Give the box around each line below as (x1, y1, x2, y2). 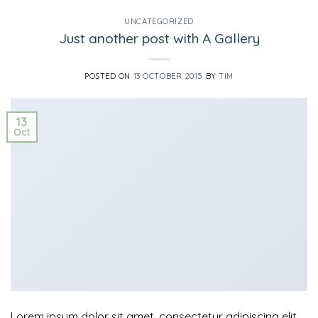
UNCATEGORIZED (124, 16, 194, 27)
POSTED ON (84, 70, 133, 81)
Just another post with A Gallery (58, 29, 260, 47)
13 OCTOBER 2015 (133, 70, 204, 81)
